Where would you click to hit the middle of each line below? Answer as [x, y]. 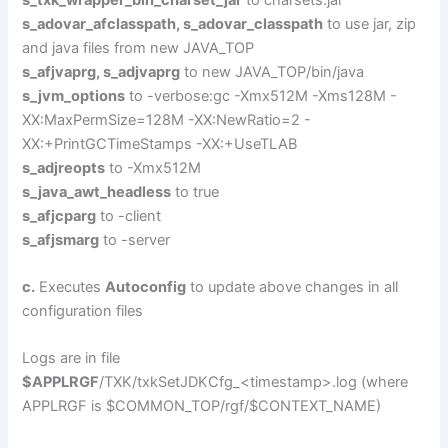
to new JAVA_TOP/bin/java [272, 71]
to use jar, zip [370, 23]
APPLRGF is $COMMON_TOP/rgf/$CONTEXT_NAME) [202, 406]
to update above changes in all [292, 287]
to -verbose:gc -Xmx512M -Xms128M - [261, 95]
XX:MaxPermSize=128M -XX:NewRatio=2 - [167, 119]
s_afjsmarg [61, 239]
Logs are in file [71, 358]
